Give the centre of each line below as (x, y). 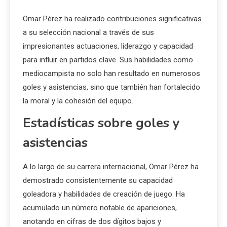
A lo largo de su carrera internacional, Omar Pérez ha (111, 167)
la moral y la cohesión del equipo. (78, 101)
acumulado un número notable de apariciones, (100, 208)
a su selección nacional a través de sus (88, 33)
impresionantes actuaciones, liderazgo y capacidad (108, 46)
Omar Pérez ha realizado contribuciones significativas (112, 19)
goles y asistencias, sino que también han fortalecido (111, 87)
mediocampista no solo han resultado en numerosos (111, 74)
